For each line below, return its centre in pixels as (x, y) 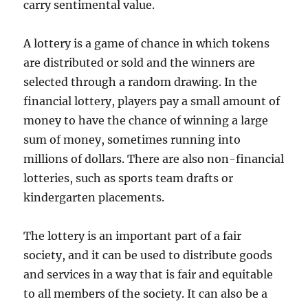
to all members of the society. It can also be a (146, 294)
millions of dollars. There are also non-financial (154, 159)
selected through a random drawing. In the (141, 82)
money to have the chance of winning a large (146, 120)
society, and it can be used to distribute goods (148, 255)
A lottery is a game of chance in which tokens (147, 43)
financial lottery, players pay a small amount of (152, 101)
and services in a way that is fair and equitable (148, 274)
